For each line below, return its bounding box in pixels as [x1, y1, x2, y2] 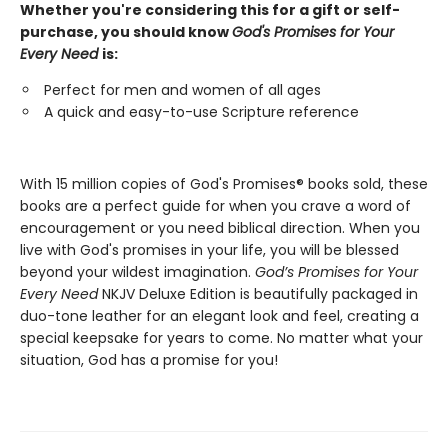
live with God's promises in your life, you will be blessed [20, 239, 399, 260]
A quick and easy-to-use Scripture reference [44, 101, 359, 122]
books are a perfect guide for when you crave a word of [20, 195, 411, 216]
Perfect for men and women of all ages [44, 79, 321, 100]
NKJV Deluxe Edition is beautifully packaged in [98, 283, 418, 304]
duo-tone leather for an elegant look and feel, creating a [20, 305, 419, 326]
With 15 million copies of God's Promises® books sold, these [20, 173, 428, 194]
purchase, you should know [20, 21, 232, 42]
